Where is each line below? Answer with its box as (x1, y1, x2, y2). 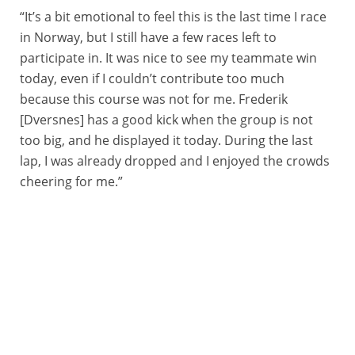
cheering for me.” (20, 173, 123, 190)
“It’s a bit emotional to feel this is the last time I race (20, 8, 326, 25)
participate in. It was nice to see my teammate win (20, 49, 317, 67)
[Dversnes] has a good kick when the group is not (20, 111, 313, 128)
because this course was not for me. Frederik (20, 90, 288, 108)
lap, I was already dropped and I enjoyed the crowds (20, 152, 330, 170)
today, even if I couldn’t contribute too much (20, 70, 284, 87)
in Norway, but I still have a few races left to (20, 29, 277, 46)
